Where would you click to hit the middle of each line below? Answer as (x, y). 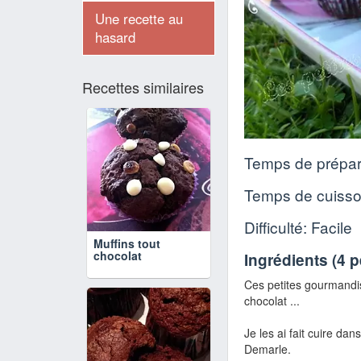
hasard (115, 37)
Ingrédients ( (290, 260)
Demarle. (268, 349)
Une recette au (139, 19)
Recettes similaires (143, 87)
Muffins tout (127, 243)
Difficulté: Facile (298, 227)
